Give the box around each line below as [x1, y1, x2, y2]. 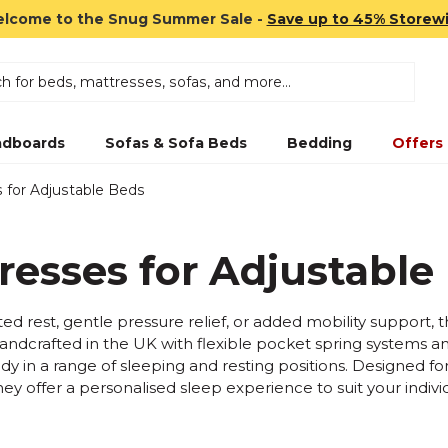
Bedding [286, 134, 352, 152]
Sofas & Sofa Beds [104, 134, 247, 152]
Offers [391, 134, 443, 152]
